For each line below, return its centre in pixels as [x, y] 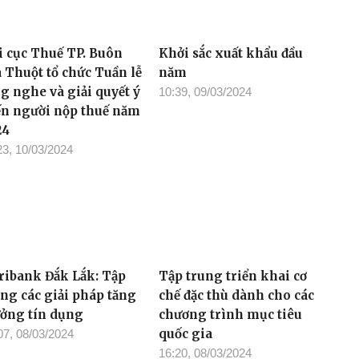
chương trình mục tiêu [231, 314]
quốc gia [186, 333]
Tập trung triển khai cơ [233, 276]
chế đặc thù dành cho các [237, 295]
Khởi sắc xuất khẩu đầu [231, 54]
